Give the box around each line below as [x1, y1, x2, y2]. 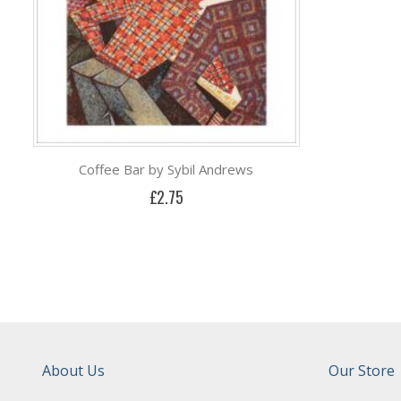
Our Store [328, 360, 395, 380]
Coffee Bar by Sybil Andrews [79, 159, 254, 178]
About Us [42, 360, 105, 380]
